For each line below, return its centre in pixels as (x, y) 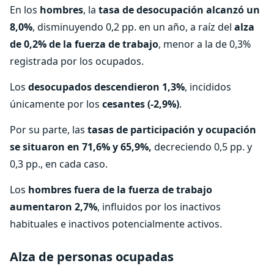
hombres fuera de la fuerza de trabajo (120, 190)
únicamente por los (56, 104)
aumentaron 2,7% (54, 207)
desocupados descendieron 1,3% (106, 87)
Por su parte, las (49, 130)
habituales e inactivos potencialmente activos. (116, 224)
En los (25, 10)
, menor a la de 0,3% (205, 44)
